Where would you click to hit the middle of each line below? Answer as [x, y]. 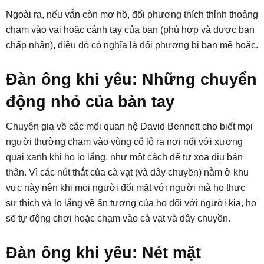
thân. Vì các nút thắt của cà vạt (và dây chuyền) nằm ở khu [127, 172]
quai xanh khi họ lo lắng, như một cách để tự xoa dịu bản [124, 157]
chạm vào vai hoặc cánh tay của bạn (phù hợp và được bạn [130, 29]
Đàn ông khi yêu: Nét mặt [103, 253]
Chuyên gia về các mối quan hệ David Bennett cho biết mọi [129, 126]
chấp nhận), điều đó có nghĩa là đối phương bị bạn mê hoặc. [132, 45]
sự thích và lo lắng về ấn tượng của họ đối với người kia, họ [131, 203]
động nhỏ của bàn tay [90, 102]
